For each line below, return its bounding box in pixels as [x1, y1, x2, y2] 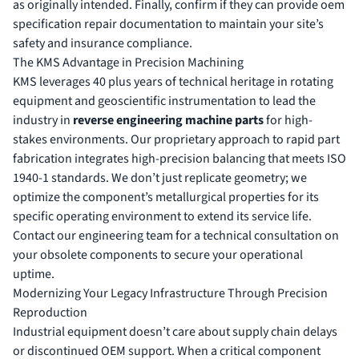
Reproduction [13, 304, 87, 322]
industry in [13, 111, 73, 130]
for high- [264, 111, 313, 130]
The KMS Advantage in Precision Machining [13, 54, 244, 72]
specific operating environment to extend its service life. [13, 208, 312, 226]
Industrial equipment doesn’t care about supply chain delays [13, 323, 337, 341]
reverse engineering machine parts [73, 111, 264, 130]
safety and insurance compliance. [13, 34, 192, 53]
